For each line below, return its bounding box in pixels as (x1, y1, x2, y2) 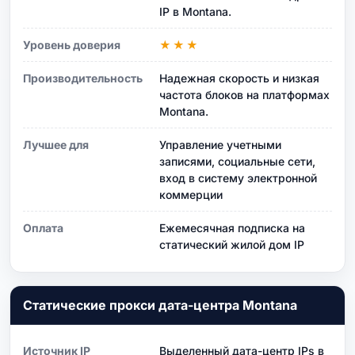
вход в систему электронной (159, 170, 317, 185)
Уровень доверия (23, 37, 120, 52)
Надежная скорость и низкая (159, 71, 319, 85)
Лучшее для (23, 137, 89, 151)
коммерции (159, 187, 223, 201)
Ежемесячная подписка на (159, 220, 305, 235)
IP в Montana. (159, 4, 231, 18)
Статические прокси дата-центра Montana (23, 296, 297, 313)
